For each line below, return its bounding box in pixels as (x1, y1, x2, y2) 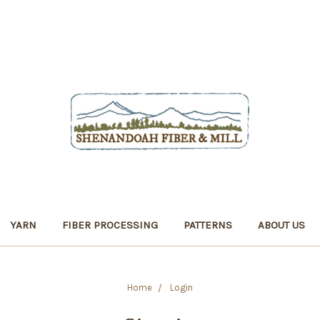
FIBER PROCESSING (62, 219, 158, 231)
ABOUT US (258, 219, 305, 231)
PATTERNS (184, 219, 232, 231)
